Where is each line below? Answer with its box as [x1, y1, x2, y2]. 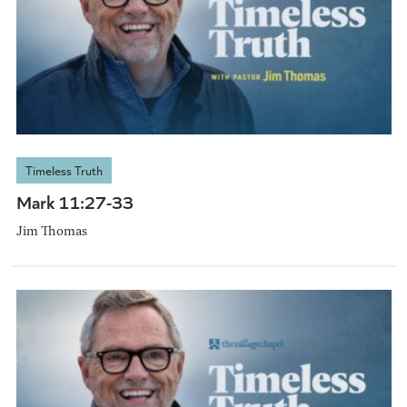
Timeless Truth [25, 162, 103, 180]
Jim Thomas [15, 221, 87, 241]
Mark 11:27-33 [15, 189, 134, 214]
